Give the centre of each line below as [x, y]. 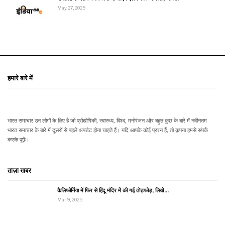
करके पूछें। [18, 139]
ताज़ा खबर [19, 170]
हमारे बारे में [20, 78]
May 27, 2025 [71, 8]
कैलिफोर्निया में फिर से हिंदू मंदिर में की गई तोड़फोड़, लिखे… [113, 190]
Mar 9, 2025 [70, 199]
